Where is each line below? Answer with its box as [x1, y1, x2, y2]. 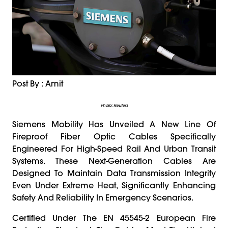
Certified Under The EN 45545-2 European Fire [12, 212, 216, 223]
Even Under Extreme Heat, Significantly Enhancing [12, 180, 216, 190]
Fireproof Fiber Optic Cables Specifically [12, 131, 216, 141]
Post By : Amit [12, 78, 63, 89]
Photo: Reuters [100, 102, 128, 108]
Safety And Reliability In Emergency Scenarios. [12, 192, 193, 203]
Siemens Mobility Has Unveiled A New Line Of [12, 119, 216, 129]
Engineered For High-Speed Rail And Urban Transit [12, 143, 216, 154]
